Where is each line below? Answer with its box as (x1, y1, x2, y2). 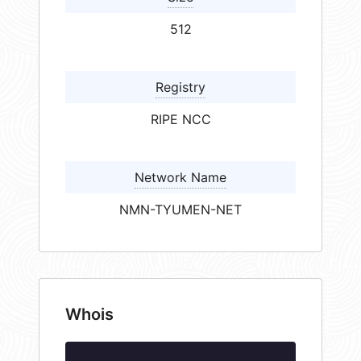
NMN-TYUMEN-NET (119, 201, 242, 218)
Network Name (135, 169, 226, 186)
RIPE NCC (150, 111, 211, 128)
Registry (156, 79, 205, 96)
